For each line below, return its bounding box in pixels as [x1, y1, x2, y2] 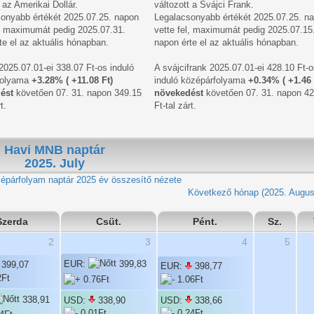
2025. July [24, 156, 85, 170]
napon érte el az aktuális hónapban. [153, 36, 299, 48]
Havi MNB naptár [4, 142, 105, 157]
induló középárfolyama [153, 74, 248, 86]
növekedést [153, 87, 203, 98]
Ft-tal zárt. [153, 100, 196, 111]
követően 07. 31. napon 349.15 [13, 87, 142, 98]
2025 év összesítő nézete [73, 174, 182, 185]
